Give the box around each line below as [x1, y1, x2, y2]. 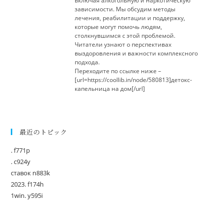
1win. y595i [11, 191, 43, 200]
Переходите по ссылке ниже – [75, 67, 162, 75]
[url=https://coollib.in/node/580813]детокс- [75, 76, 192, 84]
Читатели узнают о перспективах [75, 40, 172, 49]
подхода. [75, 58, 100, 66]
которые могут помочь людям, [75, 23, 163, 31]
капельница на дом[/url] [75, 84, 145, 93]
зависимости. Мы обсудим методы [75, 5, 176, 13]
